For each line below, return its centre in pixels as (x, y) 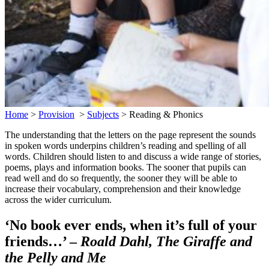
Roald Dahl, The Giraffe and (166, 242)
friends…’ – (43, 242)
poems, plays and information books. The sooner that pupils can (125, 168)
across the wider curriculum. (58, 200)
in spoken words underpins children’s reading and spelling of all (125, 146)
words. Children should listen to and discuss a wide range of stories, (133, 157)
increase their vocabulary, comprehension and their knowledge (123, 189)
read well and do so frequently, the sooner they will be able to (121, 178)
